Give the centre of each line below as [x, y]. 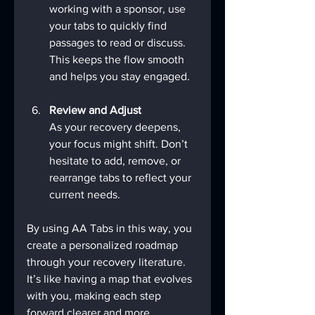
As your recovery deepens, [116, 127]
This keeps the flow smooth [118, 60]
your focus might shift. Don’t [120, 144]
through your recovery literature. [108, 262]
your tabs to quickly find [109, 26]
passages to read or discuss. [119, 43]
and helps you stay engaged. [120, 77]
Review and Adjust [95, 110]
